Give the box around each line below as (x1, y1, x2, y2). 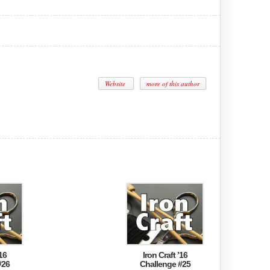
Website (104, 79, 127, 88)
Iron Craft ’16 (142, 250, 187, 260)
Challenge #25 (139, 259, 190, 269)
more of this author (146, 79, 199, 88)
